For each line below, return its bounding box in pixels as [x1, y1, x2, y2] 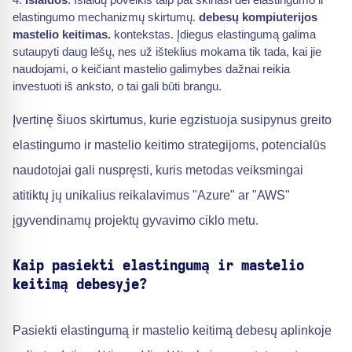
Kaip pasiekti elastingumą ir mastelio [13, 259, 304, 273]
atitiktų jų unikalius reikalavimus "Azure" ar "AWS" [13, 189, 290, 202]
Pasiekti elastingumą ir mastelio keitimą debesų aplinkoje [13, 324, 332, 337]
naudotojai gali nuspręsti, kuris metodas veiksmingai [13, 163, 303, 177]
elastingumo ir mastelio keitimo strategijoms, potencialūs [13, 138, 326, 152]
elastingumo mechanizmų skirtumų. [13, 10, 199, 24]
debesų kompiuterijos [199, 10, 317, 24]
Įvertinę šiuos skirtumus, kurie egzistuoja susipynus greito [13, 113, 332, 126]
